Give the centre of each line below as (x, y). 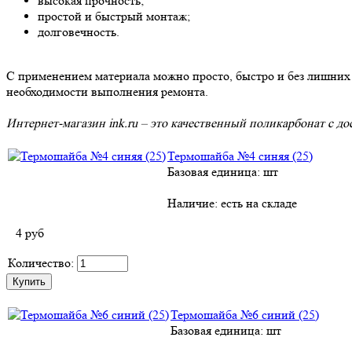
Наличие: (194, 203)
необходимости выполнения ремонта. (107, 92)
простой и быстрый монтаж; (114, 16)
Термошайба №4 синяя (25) (240, 156)
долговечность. (79, 32)
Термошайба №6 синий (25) (245, 315)
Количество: (41, 263)
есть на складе (259, 203)
